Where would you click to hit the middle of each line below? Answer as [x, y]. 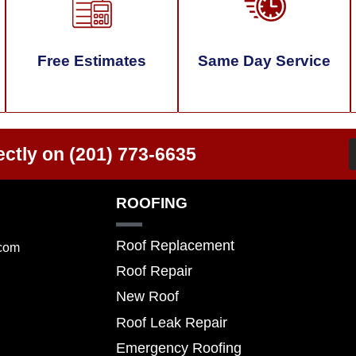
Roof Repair [154, 271]
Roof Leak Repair [171, 322]
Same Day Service [265, 60]
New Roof [147, 297]
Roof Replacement [175, 245]
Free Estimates [91, 60]
